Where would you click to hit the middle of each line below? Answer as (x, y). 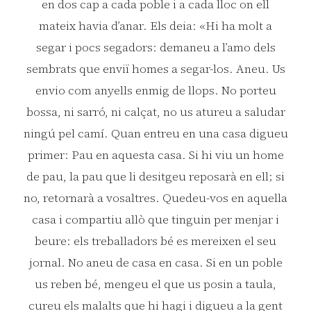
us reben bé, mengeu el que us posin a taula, (155, 284)
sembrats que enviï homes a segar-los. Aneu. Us (155, 68)
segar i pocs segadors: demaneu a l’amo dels (155, 47)
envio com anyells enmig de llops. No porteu (155, 90)
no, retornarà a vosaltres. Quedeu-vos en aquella (155, 197)
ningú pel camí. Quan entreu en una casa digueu (155, 133)
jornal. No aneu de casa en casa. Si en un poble (155, 262)
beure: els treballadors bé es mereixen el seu (155, 241)
